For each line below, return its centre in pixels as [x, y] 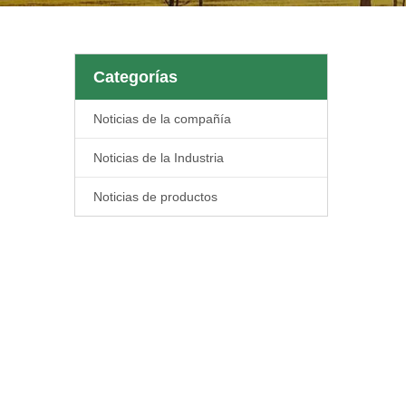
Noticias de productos [155, 197]
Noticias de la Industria [159, 158]
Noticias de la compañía [162, 119]
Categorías [135, 77]
